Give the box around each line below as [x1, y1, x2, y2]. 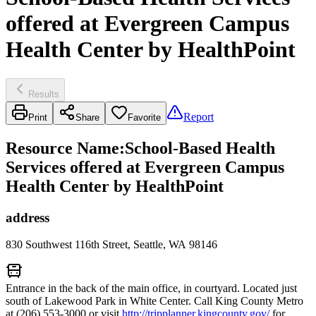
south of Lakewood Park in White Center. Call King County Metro [6, 295, 303, 308]
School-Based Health [125, 138, 275, 157]
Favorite [128, 111, 161, 123]
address [6, 209, 49, 225]
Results [28, 88, 59, 99]
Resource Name [6, 138, 119, 157]
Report [183, 110, 214, 123]
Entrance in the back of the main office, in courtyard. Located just [6, 282, 297, 295]
